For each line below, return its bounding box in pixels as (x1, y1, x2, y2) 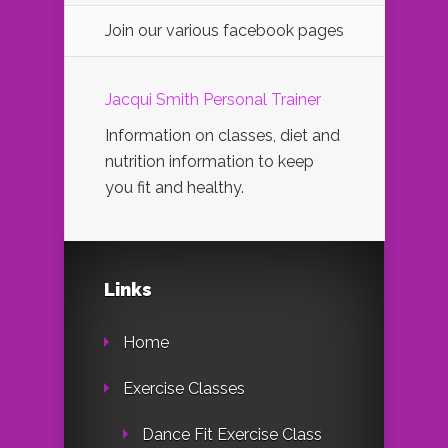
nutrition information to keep (105, 152, 314, 172)
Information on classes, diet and (105, 126, 340, 146)
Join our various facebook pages (105, 21, 344, 41)
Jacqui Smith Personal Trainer (105, 90, 321, 110)
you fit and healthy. (105, 178, 244, 198)
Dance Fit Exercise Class (142, 425, 322, 445)
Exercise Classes (123, 379, 245, 399)
